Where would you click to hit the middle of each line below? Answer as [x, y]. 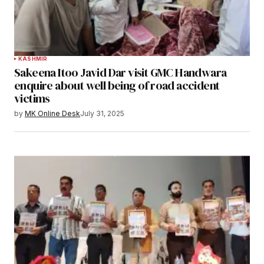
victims [32, 99]
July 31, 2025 [102, 114]
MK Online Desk [52, 114]
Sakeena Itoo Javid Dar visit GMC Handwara [121, 73]
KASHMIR [33, 59]
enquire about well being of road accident [117, 86]
